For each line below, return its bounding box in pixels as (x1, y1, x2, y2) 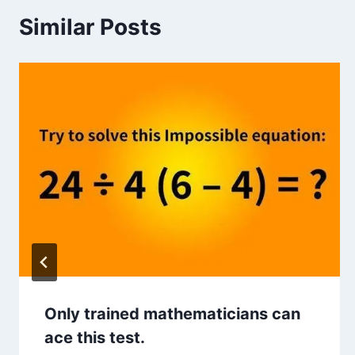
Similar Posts (19, 13, 162, 40)
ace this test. (44, 327, 145, 347)
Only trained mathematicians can (44, 303, 300, 323)
